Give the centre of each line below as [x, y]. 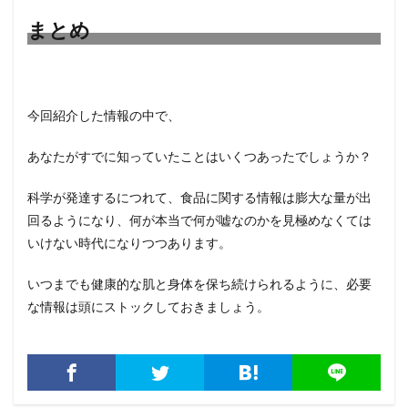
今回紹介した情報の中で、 [104, 115]
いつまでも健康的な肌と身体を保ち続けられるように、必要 [199, 284]
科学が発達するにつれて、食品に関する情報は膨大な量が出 [199, 197]
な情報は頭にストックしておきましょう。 [148, 306]
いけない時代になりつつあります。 [129, 243]
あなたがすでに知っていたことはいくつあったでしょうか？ [199, 156]
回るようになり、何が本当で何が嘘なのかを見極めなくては [199, 220]
